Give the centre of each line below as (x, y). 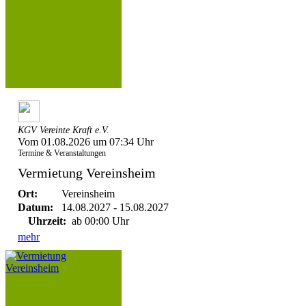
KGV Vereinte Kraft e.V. (64, 130)
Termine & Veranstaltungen (62, 153)
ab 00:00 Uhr (99, 221)
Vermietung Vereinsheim (87, 173)
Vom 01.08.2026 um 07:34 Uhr (86, 142)
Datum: (36, 207)
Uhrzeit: (47, 221)
